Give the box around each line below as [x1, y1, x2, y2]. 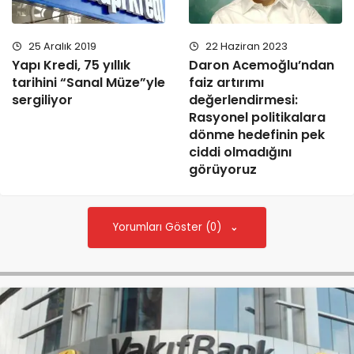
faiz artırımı [189, 73, 264, 92]
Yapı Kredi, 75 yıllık [12, 56, 130, 75]
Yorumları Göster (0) [113, 219, 224, 235]
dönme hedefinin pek [189, 126, 325, 145]
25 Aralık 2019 [26, 38, 96, 54]
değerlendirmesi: [189, 91, 298, 110]
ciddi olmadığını [189, 143, 292, 162]
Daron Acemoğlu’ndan [189, 56, 334, 75]
